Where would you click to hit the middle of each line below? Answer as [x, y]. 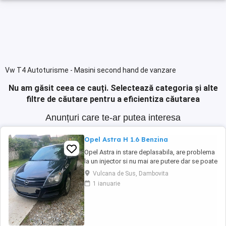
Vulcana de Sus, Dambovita [131, 174]
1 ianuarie [106, 184]
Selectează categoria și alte [164, 88]
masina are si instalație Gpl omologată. [141, 179]
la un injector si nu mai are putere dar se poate [151, 161]
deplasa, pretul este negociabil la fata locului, [150, 170]
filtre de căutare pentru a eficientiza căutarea [113, 99]
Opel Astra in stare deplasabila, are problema [150, 152]
